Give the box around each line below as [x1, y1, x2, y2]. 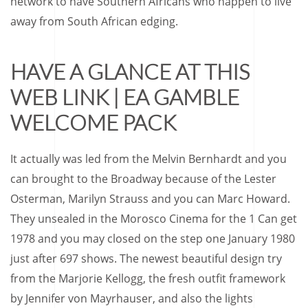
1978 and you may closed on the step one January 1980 [10, 231, 295, 246]
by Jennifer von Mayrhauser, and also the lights [10, 291, 253, 306]
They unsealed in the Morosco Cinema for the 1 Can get [10, 211, 297, 226]
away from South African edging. [10, 14, 178, 29]
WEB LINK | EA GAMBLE [10, 84, 239, 110]
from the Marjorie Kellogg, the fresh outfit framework [10, 271, 285, 286]
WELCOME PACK [10, 109, 176, 135]
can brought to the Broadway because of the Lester [10, 171, 276, 186]
